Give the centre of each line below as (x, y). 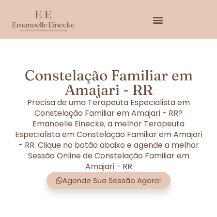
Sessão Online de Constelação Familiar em (108, 156)
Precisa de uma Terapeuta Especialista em (108, 103)
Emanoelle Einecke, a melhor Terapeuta (108, 124)
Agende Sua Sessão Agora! (112, 181)
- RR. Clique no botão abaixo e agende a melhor (108, 145)
